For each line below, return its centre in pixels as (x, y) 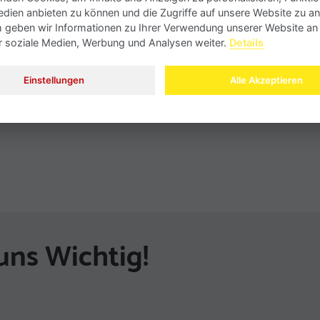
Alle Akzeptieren (266, 80)
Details (246, 42)
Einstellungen (54, 80)
